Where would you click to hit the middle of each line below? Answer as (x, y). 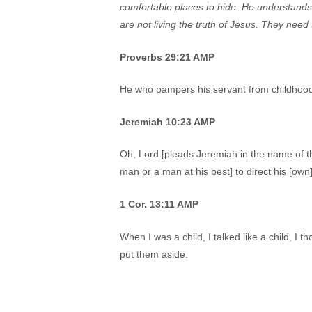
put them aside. (154, 254)
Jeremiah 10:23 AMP (167, 122)
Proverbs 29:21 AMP (167, 57)
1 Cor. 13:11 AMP (159, 204)
